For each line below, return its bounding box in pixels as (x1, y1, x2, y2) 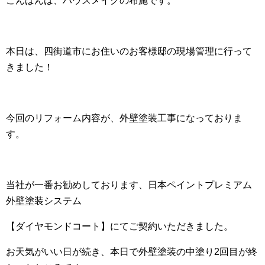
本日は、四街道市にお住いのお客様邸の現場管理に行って (6, 46, 252, 56)
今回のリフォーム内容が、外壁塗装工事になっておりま (6, 113, 243, 123)
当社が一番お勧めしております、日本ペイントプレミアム (6, 180, 252, 190)
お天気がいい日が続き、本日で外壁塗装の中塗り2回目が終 (6, 247, 257, 257)
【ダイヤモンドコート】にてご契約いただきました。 (6, 221, 233, 231)
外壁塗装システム (6, 196, 82, 206)
